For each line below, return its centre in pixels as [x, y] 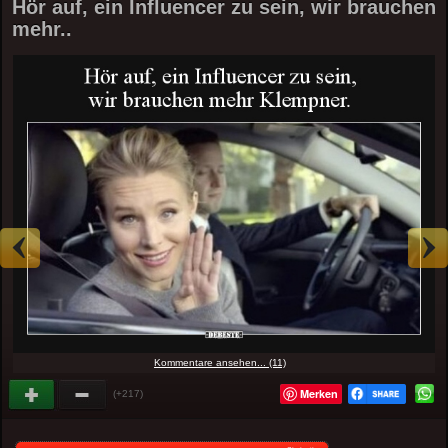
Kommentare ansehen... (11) [219, 363]
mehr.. [42, 29]
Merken [318, 394]
